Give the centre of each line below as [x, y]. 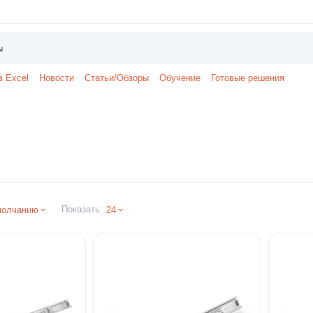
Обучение [180, 78]
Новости [57, 78]
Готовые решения [248, 78]
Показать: [82, 209]
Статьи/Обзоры [117, 78]
